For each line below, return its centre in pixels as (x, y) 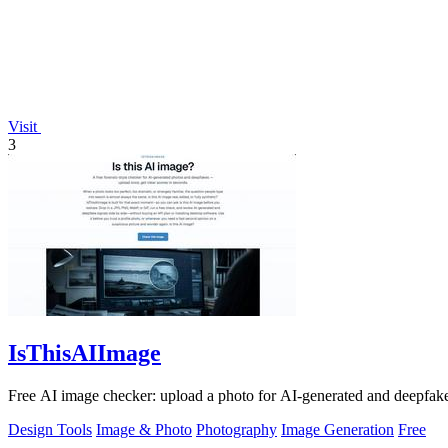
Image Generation (337, 430)
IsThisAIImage (84, 353)
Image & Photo (144, 430)
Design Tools (50, 430)
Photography (236, 430)
